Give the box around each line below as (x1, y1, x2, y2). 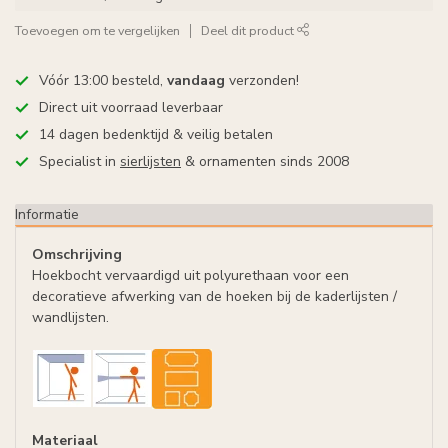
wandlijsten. (32, 308, 109, 327)
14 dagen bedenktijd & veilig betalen (39, 125, 273, 144)
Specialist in (39, 152, 120, 171)
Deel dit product (201, 22, 297, 39)
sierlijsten (120, 152, 181, 171)
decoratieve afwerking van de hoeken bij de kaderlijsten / (32, 287, 397, 306)
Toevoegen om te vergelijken (15, 22, 180, 39)
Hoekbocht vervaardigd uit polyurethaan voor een (32, 266, 349, 285)
